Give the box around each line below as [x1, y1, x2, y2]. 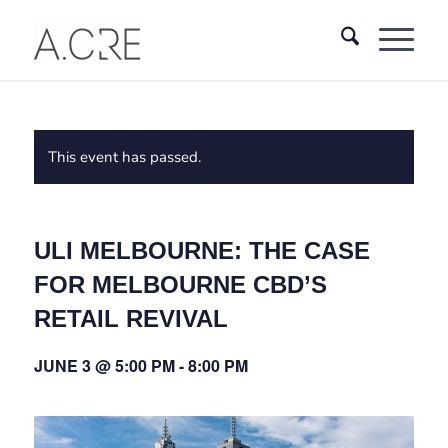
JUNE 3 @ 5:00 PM [33, 354, 175, 377]
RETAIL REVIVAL [33, 305, 228, 332]
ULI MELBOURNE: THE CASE [33, 237, 370, 264]
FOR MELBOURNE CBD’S [33, 271, 327, 298]
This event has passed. [47, 147, 201, 167]
